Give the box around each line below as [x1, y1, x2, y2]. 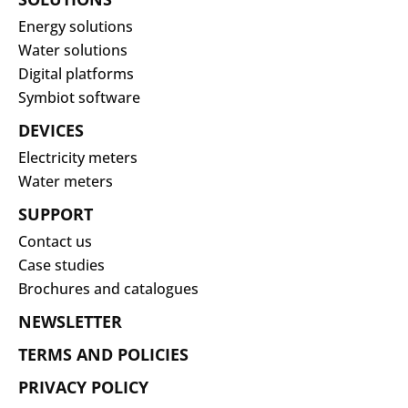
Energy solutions [18, 15, 133, 36]
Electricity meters [18, 147, 138, 168]
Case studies [18, 254, 105, 275]
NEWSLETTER [18, 310, 122, 332]
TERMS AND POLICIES [18, 342, 189, 365]
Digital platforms [18, 63, 134, 84]
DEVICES [18, 118, 84, 141]
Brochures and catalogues [18, 278, 199, 299]
